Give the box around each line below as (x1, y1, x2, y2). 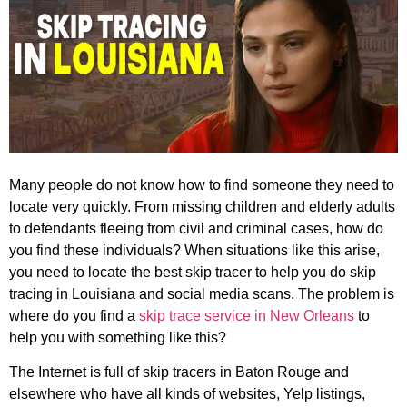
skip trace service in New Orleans (139, 308, 354, 324)
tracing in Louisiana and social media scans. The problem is (9, 286, 394, 303)
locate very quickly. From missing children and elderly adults (9, 199, 395, 215)
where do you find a (9, 308, 139, 324)
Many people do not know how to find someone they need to (9, 177, 394, 194)
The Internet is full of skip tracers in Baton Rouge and (9, 364, 349, 381)
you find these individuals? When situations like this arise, (9, 243, 380, 259)
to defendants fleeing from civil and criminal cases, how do (9, 221, 383, 237)
